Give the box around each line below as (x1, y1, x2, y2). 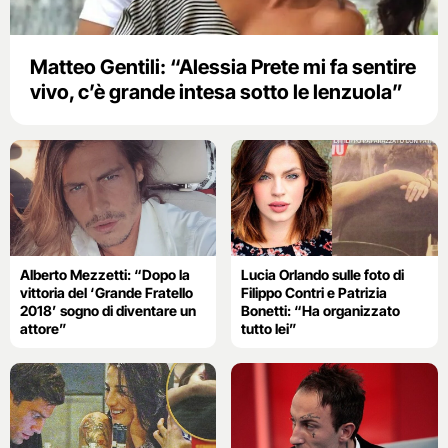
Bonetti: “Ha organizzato (241, 301, 401, 319)
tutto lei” (241, 319, 298, 337)
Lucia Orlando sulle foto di (241, 265, 405, 283)
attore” (20, 319, 67, 337)
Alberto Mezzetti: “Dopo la (20, 265, 190, 283)
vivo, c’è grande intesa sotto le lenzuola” (30, 79, 403, 104)
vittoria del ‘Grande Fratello (20, 283, 193, 301)
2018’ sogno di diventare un (20, 301, 196, 319)
